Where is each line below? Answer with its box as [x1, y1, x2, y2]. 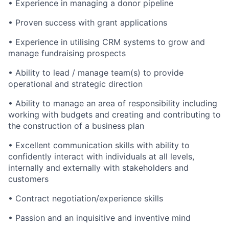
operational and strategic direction [8, 79, 143, 89]
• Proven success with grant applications [8, 17, 167, 28]
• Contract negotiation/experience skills [8, 193, 163, 203]
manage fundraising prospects [8, 48, 126, 58]
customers [8, 174, 49, 184]
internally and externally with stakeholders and [8, 163, 189, 173]
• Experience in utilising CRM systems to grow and [8, 37, 205, 47]
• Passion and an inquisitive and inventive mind [8, 213, 191, 223]
